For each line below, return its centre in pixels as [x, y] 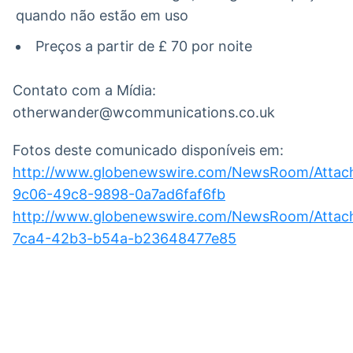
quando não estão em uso [102, 16]
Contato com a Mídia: [84, 90]
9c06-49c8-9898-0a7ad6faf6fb [119, 194]
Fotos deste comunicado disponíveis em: [148, 150]
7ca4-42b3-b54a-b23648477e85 [124, 238]
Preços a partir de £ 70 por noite [144, 46]
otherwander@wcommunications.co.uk [144, 112]
